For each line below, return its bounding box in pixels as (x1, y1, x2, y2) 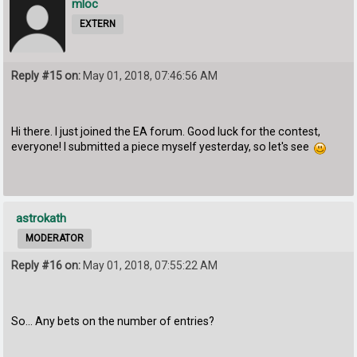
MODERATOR (25, 233, 84, 245)
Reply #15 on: (11, 69, 81, 82)
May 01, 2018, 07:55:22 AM (80, 259, 218, 273)
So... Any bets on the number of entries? (11, 315, 215, 328)
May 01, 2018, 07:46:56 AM (80, 69, 218, 82)
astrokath (16, 211, 67, 226)
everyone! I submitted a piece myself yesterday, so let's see (11, 140, 315, 154)
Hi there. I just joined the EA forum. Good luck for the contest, (11, 125, 321, 139)
